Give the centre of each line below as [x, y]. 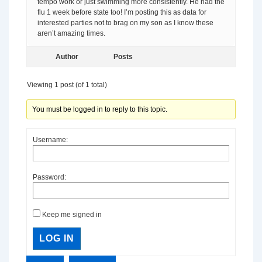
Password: [49, 177]
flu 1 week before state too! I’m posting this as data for [122, 12]
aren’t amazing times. [71, 33]
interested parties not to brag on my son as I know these [125, 23]
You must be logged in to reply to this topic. [100, 109]
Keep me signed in [72, 215]
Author [67, 57]
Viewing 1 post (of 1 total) [67, 85]
